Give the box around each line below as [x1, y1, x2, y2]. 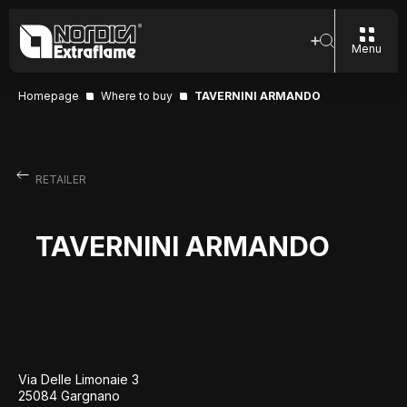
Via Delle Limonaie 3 [18, 372, 139, 387]
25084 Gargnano [18, 388, 120, 403]
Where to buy [101, 89, 173, 103]
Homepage [18, 89, 79, 103]
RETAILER [35, 173, 86, 186]
